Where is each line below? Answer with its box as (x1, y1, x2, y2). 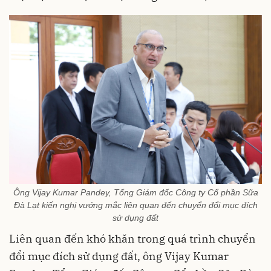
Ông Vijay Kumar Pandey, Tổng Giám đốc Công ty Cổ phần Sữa (13, 187, 258, 197)
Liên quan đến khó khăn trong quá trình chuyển (9, 231, 256, 246)
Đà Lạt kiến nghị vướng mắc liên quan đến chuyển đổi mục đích (13, 200, 258, 210)
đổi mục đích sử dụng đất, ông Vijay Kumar (9, 249, 229, 263)
